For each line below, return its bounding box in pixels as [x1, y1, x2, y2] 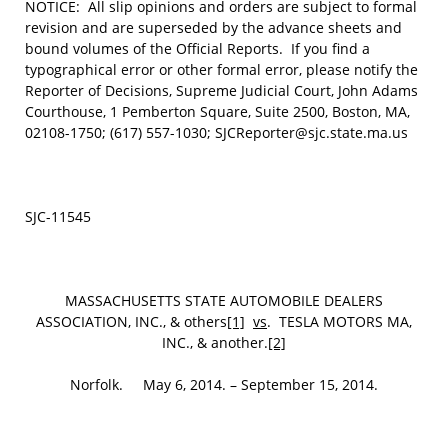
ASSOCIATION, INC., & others [36, 312, 227, 331]
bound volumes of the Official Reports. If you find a [25, 39, 370, 58]
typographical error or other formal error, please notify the [25, 60, 418, 79]
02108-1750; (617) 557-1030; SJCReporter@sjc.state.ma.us [25, 123, 408, 142]
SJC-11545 [25, 207, 91, 226]
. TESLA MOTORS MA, [267, 312, 412, 331]
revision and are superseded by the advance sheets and [25, 18, 402, 37]
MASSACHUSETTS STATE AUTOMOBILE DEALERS [65, 291, 383, 310]
